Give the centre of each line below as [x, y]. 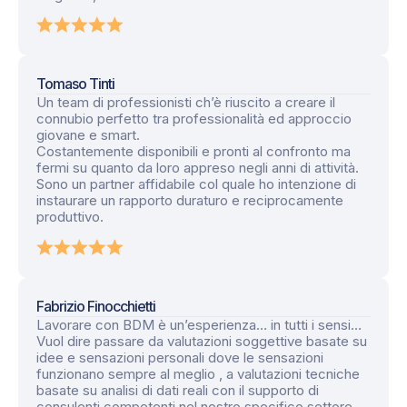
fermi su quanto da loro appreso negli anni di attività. [198, 168]
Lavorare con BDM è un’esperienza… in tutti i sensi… [199, 324]
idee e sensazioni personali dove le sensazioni [180, 357]
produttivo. [70, 217]
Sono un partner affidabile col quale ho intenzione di [196, 184]
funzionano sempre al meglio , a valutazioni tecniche [198, 373]
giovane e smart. [88, 135]
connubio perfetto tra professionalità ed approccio [194, 119]
